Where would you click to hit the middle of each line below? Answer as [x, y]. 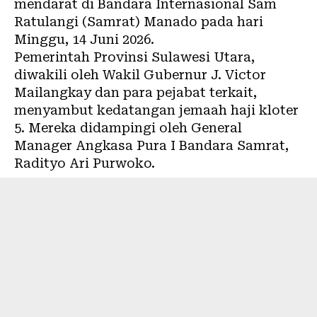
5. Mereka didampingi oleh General [128, 128]
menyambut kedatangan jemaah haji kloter [156, 110]
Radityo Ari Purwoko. [85, 163]
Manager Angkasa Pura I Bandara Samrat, [151, 145]
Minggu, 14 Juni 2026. [84, 39]
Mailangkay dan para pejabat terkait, [136, 92]
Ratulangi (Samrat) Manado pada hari [139, 22]
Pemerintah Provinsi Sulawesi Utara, [134, 57]
